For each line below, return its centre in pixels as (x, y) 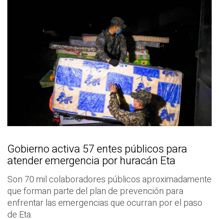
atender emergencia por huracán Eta (91, 161)
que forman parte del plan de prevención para (95, 191)
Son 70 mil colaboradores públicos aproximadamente (109, 179)
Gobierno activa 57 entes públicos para (97, 149)
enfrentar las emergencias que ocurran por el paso (105, 203)
